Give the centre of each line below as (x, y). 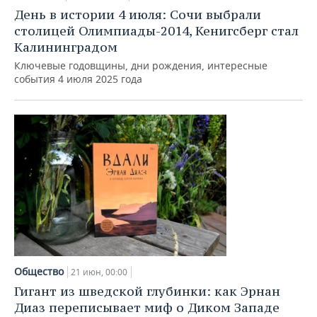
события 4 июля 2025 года (78, 79)
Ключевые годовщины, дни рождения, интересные (141, 65)
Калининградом (66, 47)
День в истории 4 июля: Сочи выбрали (138, 15)
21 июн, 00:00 (99, 272)
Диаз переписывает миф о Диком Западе (147, 307)
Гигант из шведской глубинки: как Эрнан (147, 291)
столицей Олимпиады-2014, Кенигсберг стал (156, 31)
